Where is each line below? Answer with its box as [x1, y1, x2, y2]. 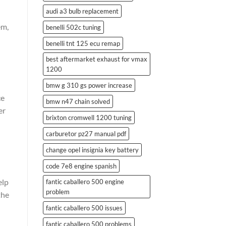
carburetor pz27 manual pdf [45, 129, 126, 138]
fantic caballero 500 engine [45, 177, 124, 186]
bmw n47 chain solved [45, 97, 110, 105]
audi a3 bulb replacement [45, 7, 119, 15]
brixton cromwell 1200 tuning [45, 113, 132, 122]
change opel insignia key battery [45, 145, 139, 154]
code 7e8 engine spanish [45, 161, 117, 170]
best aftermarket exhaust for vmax [45, 54, 147, 63]
